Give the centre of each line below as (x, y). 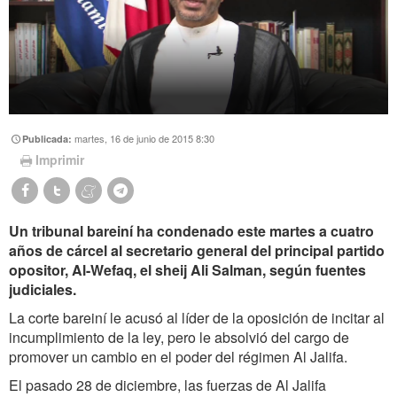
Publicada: (49, 138)
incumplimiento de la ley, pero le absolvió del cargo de (179, 338)
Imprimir (59, 160)
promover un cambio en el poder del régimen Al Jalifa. (178, 357)
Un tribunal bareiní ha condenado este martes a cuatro (191, 231)
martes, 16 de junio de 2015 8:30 (145, 138)
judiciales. (43, 290)
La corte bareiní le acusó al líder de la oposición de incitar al (197, 318)
